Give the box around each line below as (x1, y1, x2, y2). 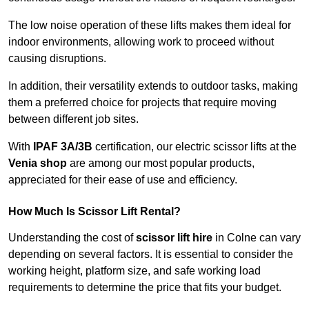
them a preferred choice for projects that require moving (8, 97, 277, 109)
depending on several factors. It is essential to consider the (8, 248, 293, 261)
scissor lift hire (136, 232, 212, 244)
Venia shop (8, 157, 67, 170)
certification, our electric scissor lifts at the (92, 141, 297, 153)
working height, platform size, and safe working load (8, 265, 261, 277)
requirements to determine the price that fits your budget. (8, 281, 281, 294)
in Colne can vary (212, 232, 301, 244)
